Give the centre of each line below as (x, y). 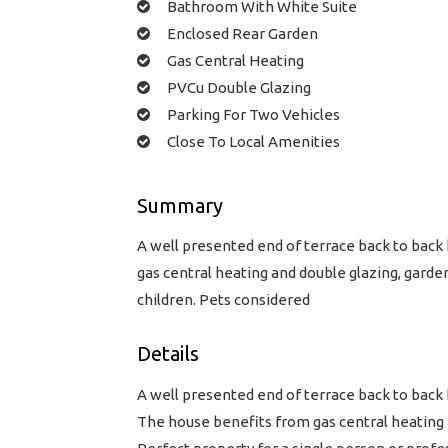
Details (168, 354)
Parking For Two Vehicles (253, 114)
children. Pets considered (223, 300)
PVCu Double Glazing (239, 87)
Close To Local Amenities (253, 141)
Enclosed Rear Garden (242, 33)
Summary (180, 205)
